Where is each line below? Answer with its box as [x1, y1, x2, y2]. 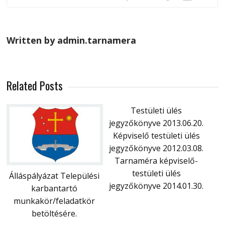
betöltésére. [32, 207, 77, 219]
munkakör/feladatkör [14, 195, 95, 206]
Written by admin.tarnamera [7, 34, 137, 46]
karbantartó [31, 182, 78, 194]
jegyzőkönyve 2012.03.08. [109, 142, 204, 154]
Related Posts [7, 77, 63, 93]
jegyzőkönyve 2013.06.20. [109, 117, 204, 129]
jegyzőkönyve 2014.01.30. [109, 180, 204, 191]
